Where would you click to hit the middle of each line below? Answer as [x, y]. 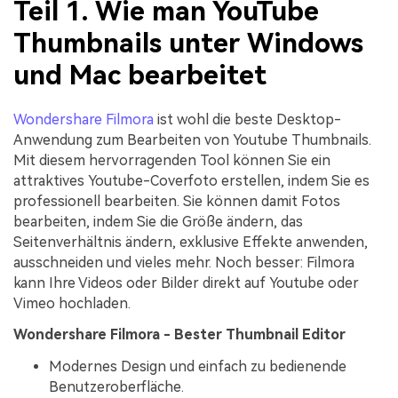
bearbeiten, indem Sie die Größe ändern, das [158, 221]
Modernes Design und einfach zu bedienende [198, 367]
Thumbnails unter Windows [188, 44]
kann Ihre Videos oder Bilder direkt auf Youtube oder [186, 283]
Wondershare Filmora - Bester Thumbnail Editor [179, 335]
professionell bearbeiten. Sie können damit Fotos [177, 201]
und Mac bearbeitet [140, 76]
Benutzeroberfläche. [116, 387]
